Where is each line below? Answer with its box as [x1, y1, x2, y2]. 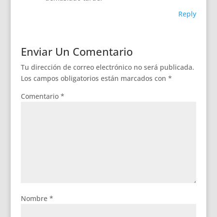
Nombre [20, 194, 49, 203]
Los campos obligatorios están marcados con [20, 74, 168, 83]
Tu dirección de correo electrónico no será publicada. [20, 62, 194, 72]
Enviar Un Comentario [20, 44, 133, 59]
